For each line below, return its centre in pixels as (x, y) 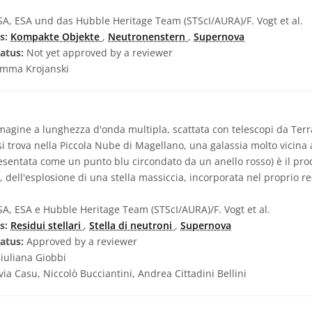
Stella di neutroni (132, 225)
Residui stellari (47, 225)
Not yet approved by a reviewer (98, 53)
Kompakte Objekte (56, 37)
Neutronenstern (148, 37)
